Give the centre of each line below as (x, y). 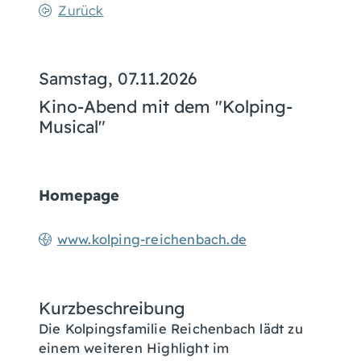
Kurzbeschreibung (112, 308)
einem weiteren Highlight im (134, 348)
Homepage (79, 195)
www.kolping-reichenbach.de (151, 239)
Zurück (81, 10)
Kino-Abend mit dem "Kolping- (166, 106)
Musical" (72, 127)
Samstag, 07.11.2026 (118, 78)
